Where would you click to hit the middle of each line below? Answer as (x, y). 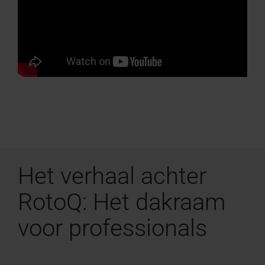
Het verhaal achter (112, 176)
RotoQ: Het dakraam (122, 202)
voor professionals (112, 228)
